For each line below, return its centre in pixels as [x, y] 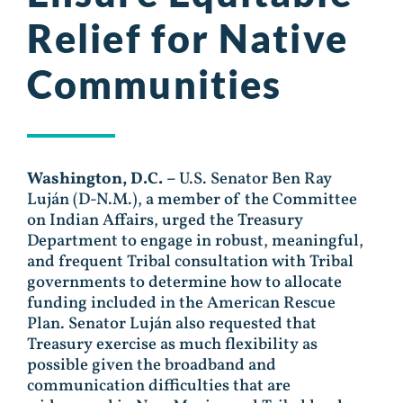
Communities [155, 84]
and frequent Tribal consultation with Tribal [190, 262]
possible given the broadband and [152, 366]
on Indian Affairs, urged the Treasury [165, 221]
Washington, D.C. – [103, 179]
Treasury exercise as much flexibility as [172, 345]
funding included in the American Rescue [181, 304]
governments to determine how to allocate [184, 283]
